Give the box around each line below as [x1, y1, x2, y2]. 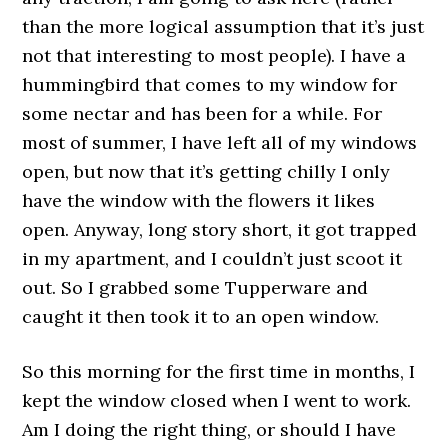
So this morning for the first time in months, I [22, 360, 416, 383]
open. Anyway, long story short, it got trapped [22, 218, 418, 241]
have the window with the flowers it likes [22, 189, 376, 212]
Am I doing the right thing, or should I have [22, 418, 397, 441]
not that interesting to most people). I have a [22, 44, 407, 67]
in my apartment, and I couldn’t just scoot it [22, 247, 403, 270]
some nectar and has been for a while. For [22, 102, 383, 125]
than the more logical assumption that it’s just [22, 15, 425, 38]
